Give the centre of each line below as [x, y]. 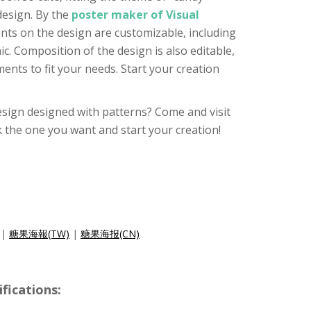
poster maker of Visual [135, 15]
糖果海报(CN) [110, 234]
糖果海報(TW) [39, 234]
